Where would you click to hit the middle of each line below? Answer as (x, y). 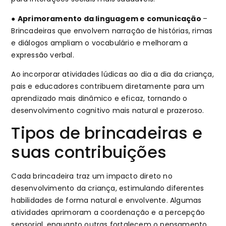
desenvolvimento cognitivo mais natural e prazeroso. (109, 110)
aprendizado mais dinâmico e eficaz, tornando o (99, 98)
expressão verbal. (44, 55)
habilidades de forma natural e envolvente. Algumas (106, 201)
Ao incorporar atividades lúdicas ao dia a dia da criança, (112, 74)
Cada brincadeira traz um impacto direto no (92, 176)
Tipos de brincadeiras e (107, 133)
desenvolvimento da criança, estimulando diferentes (108, 188)
